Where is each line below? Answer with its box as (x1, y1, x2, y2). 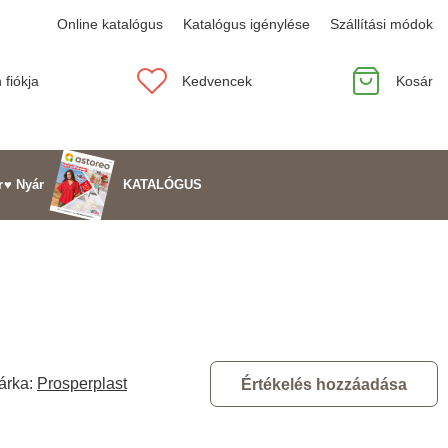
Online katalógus (57, 16, 163, 32)
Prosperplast (37, 375, 127, 392)
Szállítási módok (330, 16, 433, 32)
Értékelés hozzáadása (241, 376, 407, 393)
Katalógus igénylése (183, 16, 310, 32)
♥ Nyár (4, 177, 45, 192)
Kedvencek (182, 72, 253, 89)
